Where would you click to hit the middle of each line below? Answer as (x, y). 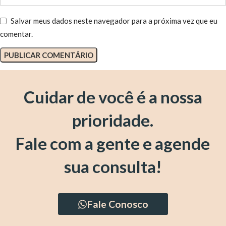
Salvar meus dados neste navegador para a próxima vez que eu (114, 21)
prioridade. (113, 120)
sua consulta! (113, 167)
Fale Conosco (118, 204)
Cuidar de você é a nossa (113, 97)
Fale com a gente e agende (113, 144)
